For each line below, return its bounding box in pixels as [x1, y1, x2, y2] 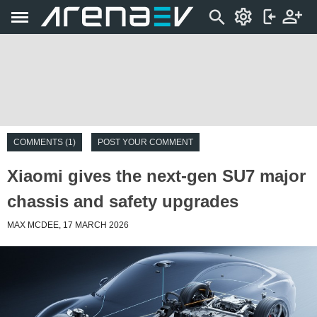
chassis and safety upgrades [7, 192, 238, 211]
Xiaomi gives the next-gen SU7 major [7, 166, 306, 185]
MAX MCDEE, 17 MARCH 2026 [7, 220, 129, 230]
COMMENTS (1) [13, 137, 76, 147]
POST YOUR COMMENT [98, 137, 193, 147]
